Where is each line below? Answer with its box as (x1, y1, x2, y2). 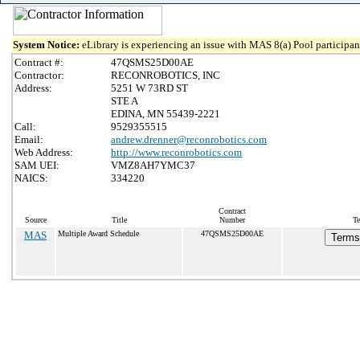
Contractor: (14, 69, 64, 81)
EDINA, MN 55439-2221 (111, 108, 220, 120)
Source (24, 215, 47, 224)
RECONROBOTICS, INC (111, 69, 220, 81)
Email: (14, 133, 43, 145)
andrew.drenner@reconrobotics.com (111, 133, 267, 145)
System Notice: (13, 39, 82, 51)
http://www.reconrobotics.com (111, 146, 242, 158)
